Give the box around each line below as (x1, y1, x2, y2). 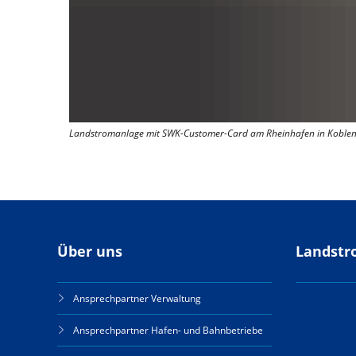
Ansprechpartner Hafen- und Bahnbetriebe (73, 323, 263, 337)
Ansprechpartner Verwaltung (73, 292, 201, 305)
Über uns (57, 242, 122, 261)
